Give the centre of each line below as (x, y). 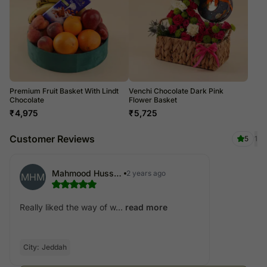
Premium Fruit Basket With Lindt (64, 91)
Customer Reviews (52, 139)
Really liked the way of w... (71, 207)
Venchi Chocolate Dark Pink (176, 91)
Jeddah (54, 247)
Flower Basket (153, 100)
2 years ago (146, 173)
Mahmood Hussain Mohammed (118, 173)
